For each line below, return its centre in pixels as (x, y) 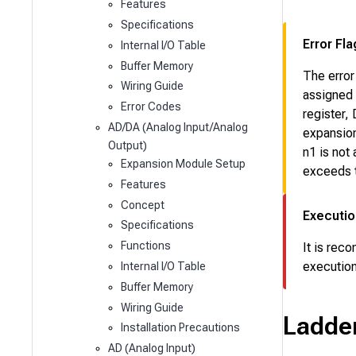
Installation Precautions (180, 328)
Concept (142, 205)
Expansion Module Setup (183, 164)
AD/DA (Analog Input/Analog (178, 128)
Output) (128, 146)
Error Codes (151, 107)
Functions (145, 246)
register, (328, 114)
